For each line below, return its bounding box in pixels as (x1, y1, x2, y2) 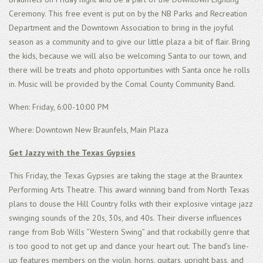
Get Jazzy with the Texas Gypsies (9, 147, 136, 158)
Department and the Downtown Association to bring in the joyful (9, 22, 234, 33)
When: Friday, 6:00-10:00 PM (9, 101, 109, 112)
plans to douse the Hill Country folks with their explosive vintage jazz (9, 198, 253, 209)
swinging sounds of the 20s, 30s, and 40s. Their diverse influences (9, 212, 242, 223)
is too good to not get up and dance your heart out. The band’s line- (9, 240, 249, 251)
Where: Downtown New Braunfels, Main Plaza (9, 124, 168, 135)
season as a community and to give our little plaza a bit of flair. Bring (9, 36, 250, 47)
